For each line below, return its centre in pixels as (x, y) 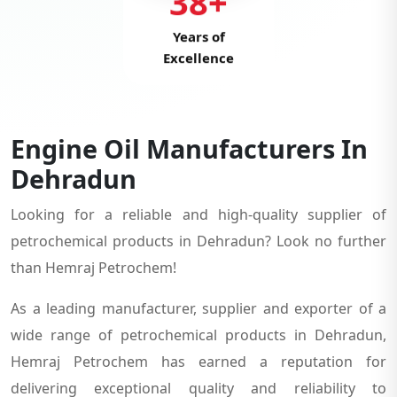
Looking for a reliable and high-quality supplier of (198, 214)
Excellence (198, 59)
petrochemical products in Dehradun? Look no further (198, 241)
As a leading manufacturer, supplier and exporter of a (198, 308)
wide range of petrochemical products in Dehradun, (198, 335)
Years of (198, 38)
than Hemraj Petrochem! (93, 267)
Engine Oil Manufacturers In (189, 148)
